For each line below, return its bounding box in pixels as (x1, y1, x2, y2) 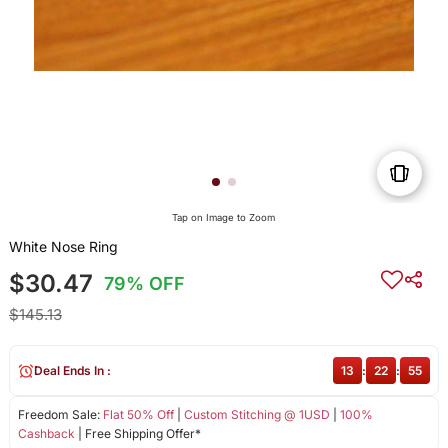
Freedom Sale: (17, 407, 103, 423)
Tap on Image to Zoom (172, 212, 276, 224)
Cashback (17, 426, 75, 442)
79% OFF (104, 273, 186, 295)
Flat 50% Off (102, 407, 174, 423)
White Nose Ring (8, 238, 118, 256)
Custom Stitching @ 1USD (183, 407, 330, 423)
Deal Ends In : (33, 363, 111, 379)
